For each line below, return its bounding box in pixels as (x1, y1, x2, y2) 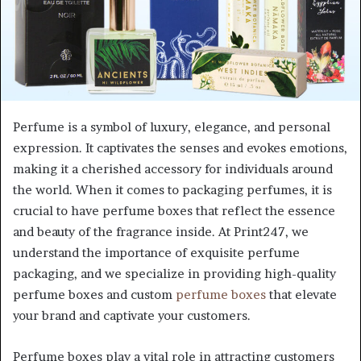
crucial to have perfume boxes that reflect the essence (13, 202, 335, 218)
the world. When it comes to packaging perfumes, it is (13, 181, 332, 197)
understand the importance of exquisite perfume (13, 244, 300, 260)
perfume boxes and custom (13, 286, 176, 302)
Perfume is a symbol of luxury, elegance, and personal (13, 118, 330, 135)
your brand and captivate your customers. (13, 307, 251, 323)
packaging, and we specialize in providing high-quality (13, 265, 336, 281)
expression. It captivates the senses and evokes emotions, (13, 139, 347, 156)
